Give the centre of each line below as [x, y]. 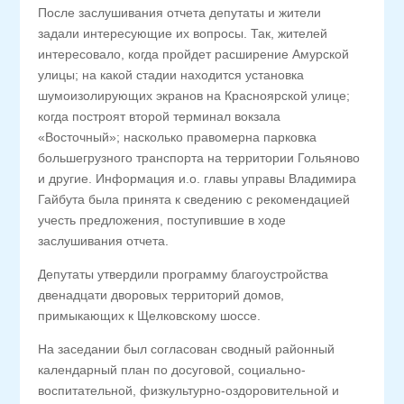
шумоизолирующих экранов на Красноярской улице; [194, 96]
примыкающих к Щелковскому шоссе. [150, 316]
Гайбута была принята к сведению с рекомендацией [194, 199]
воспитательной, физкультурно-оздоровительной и [189, 390]
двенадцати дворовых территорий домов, [161, 295]
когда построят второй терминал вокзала [160, 116]
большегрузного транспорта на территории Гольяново [199, 158]
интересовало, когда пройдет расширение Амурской [194, 54]
